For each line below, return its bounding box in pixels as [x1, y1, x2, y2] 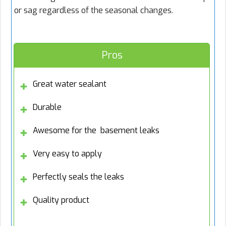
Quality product [33, 195, 89, 206]
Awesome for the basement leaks [33, 125, 159, 136]
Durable [33, 102, 62, 113]
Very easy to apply [33, 148, 102, 159]
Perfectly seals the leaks [33, 172, 124, 183]
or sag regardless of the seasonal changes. [14, 5, 173, 16]
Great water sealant [33, 79, 106, 90]
